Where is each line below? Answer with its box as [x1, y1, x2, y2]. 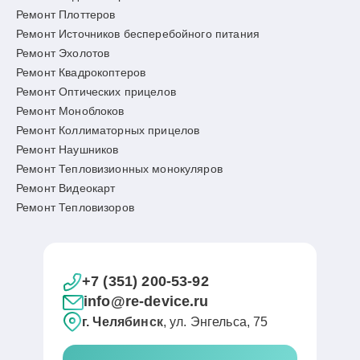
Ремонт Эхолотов [16, 47, 110, 59]
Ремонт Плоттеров [16, 8, 116, 21]
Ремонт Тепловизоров [16, 201, 134, 214]
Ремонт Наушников [16, 143, 119, 156]
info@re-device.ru [84, 293, 209, 309]
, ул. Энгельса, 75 [162, 314, 268, 329]
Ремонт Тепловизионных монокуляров [16, 162, 223, 175]
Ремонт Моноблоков [16, 104, 125, 117]
